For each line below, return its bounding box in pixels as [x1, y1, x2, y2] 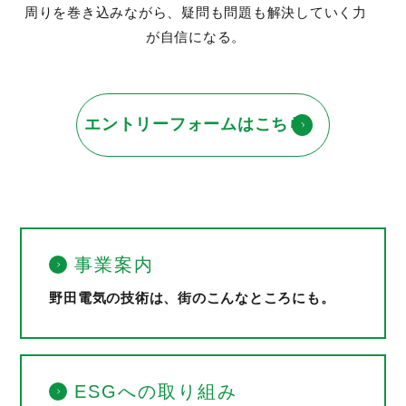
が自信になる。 [145, 29, 246, 45]
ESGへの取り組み [74, 381, 238, 401]
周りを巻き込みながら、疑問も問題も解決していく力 [24, 5, 367, 21]
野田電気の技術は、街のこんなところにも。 [49, 290, 335, 306]
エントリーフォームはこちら [84, 115, 305, 134]
